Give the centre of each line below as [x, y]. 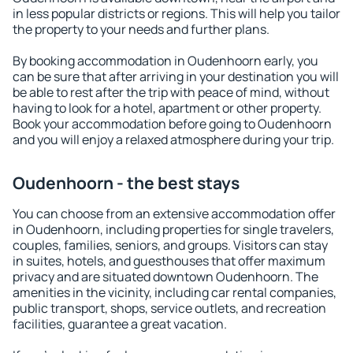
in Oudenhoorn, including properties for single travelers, [173, 229]
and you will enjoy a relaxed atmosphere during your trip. [173, 139]
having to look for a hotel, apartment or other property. [167, 108]
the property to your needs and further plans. [141, 29]
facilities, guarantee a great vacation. [120, 324]
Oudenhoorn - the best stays [126, 183]
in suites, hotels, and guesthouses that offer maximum [169, 261]
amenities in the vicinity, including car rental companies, [175, 292]
